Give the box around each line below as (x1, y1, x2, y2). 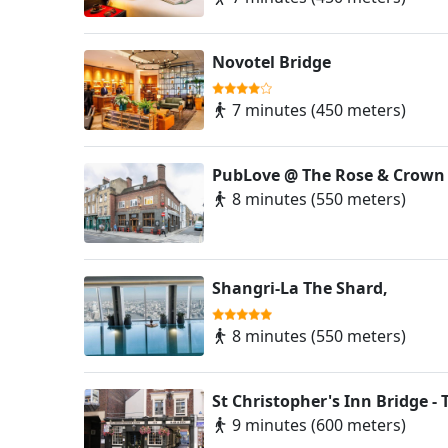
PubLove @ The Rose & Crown (212, 164, 445, 187)
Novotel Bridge (212, 51, 331, 74)
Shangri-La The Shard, (212, 277, 388, 300)
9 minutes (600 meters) (228, 414, 406, 437)
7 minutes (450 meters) (228, 99, 406, 122)
